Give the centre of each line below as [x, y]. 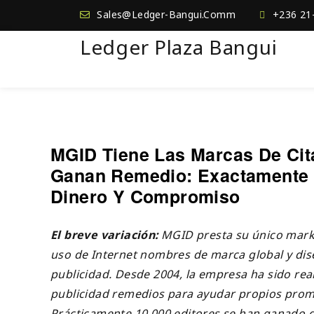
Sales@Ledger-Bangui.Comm [166, 14]
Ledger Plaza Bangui [179, 47]
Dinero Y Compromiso [145, 196]
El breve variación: [106, 234]
